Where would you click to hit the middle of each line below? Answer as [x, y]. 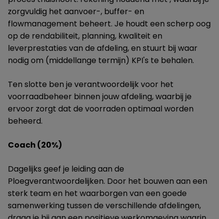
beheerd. [25, 121]
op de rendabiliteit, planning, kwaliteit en [85, 36]
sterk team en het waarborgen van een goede [97, 193]
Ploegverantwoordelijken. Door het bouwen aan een [108, 181]
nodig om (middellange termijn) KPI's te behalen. [101, 60]
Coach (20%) [35, 145]
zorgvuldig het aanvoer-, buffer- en [76, 11]
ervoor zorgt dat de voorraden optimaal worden [101, 109]
